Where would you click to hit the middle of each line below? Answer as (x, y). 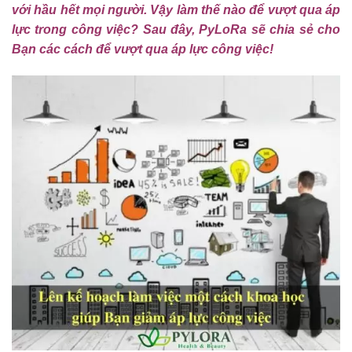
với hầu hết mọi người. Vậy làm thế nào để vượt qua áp (176, 9)
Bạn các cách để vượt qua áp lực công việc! (147, 49)
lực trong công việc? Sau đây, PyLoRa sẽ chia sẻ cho (176, 29)
